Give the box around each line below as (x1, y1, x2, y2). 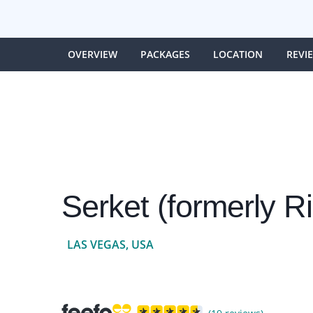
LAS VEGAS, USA (66, 236, 154, 252)
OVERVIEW (67, 47, 117, 61)
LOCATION (213, 47, 263, 61)
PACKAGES (140, 47, 190, 61)
